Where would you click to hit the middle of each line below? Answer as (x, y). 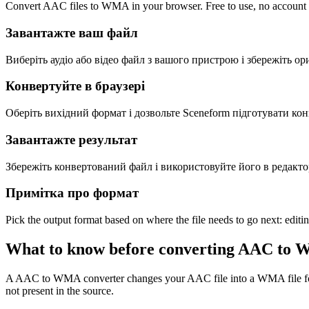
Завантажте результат (71, 139)
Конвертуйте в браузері (75, 86)
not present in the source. (60, 290)
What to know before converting (122, 249)
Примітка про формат (72, 193)
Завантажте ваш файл (72, 32)
